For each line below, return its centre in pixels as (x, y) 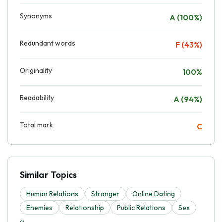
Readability (37, 97)
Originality (36, 70)
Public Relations (141, 207)
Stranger (105, 194)
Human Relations (52, 194)
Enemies (39, 207)
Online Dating (154, 194)
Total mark (36, 125)
